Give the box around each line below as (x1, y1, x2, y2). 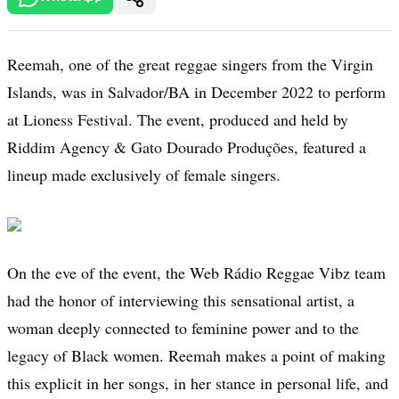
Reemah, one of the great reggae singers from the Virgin (7, 53, 373, 76)
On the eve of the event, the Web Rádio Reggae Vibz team (7, 262, 386, 284)
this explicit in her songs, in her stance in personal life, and (7, 372, 388, 395)
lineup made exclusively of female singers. (7, 164, 281, 186)
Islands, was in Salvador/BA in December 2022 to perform (7, 81, 386, 103)
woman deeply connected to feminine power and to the (7, 317, 359, 339)
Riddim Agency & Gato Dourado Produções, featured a (7, 136, 366, 159)
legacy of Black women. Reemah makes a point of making (7, 345, 386, 367)
